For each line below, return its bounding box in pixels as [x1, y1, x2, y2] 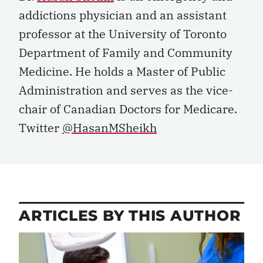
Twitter [19, 120, 62, 136]
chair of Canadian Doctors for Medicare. [19, 101, 237, 117]
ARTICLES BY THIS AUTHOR [19, 207, 241, 225]
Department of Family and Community [19, 45, 232, 60]
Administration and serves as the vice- [19, 82, 233, 98]
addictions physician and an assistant [19, 7, 227, 23]
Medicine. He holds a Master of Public [19, 63, 225, 79]
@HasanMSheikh [62, 120, 157, 136]
